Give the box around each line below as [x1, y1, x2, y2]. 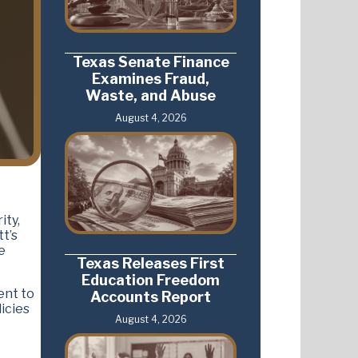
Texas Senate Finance [72, 53, 229, 70]
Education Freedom [82, 272, 220, 289]
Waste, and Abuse [86, 86, 216, 104]
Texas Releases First [77, 255, 225, 272]
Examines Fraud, [92, 70, 209, 87]
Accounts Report [90, 288, 211, 306]
